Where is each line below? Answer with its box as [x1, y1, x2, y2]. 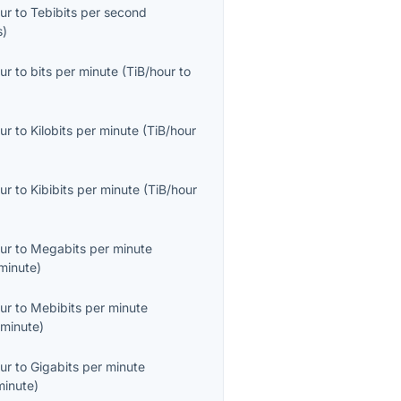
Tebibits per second [30, 4, 148, 21]
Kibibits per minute [30, 182, 141, 198]
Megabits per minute [30, 241, 153, 257]
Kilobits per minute [30, 123, 140, 139]
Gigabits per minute [30, 359, 146, 375]
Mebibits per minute [30, 300, 149, 316]
